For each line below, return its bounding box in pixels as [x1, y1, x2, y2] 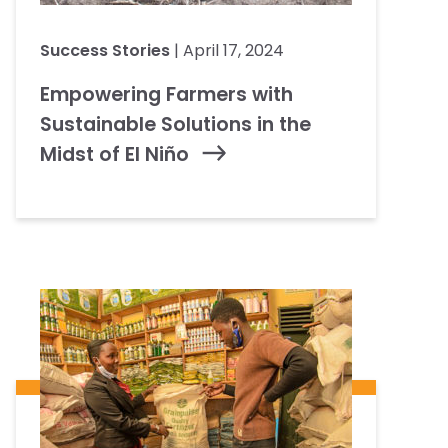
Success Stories [40, 38, 170, 62]
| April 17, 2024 [170, 38, 284, 62]
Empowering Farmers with [40, 80, 293, 108]
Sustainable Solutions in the [40, 110, 311, 138]
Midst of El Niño [40, 140, 189, 168]
